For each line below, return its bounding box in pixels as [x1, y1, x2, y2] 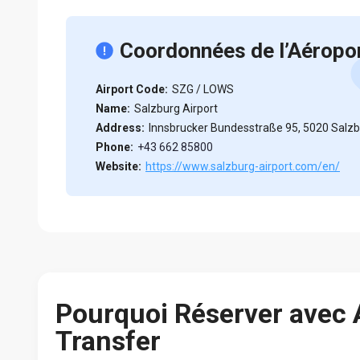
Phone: [96, 140, 133, 153]
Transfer [55, 324, 161, 357]
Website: [96, 159, 141, 173]
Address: [96, 121, 145, 134]
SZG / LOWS [172, 82, 234, 96]
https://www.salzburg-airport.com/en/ [145, 159, 340, 173]
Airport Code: [96, 82, 168, 96]
